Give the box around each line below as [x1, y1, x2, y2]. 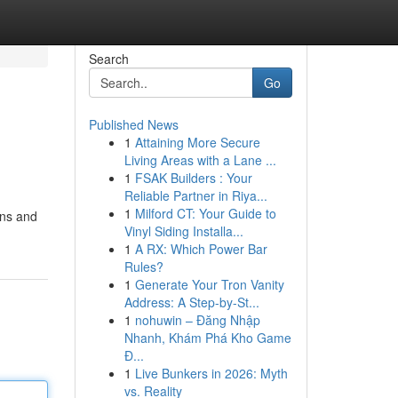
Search [88, 50, 129, 68]
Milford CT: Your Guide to [134, 204, 276, 222]
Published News [88, 115, 179, 133]
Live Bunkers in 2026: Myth [134, 364, 288, 382]
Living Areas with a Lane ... [123, 151, 276, 169]
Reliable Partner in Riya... [123, 187, 267, 204]
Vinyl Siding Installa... [123, 222, 243, 240]
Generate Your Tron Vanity [134, 275, 284, 293]
